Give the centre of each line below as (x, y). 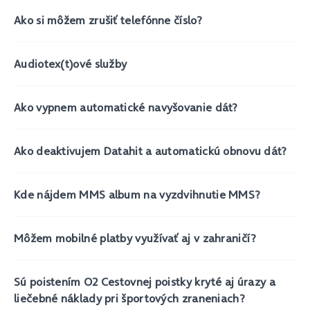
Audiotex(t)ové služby (71, 64)
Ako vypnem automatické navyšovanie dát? (126, 107)
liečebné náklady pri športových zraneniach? (129, 298)
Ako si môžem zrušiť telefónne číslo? (108, 20)
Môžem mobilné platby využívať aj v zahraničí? (135, 238)
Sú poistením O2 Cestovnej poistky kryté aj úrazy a (145, 282)
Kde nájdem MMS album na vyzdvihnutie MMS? (137, 194)
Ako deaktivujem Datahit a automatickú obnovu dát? (151, 151)
